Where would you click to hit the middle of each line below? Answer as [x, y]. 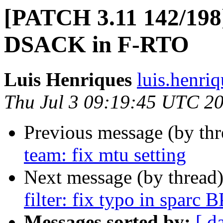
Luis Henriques [68, 80]
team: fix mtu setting [105, 155]
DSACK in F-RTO [97, 44]
